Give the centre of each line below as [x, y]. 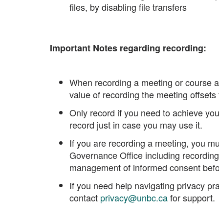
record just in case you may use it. [136, 125]
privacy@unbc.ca [134, 197]
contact [84, 197]
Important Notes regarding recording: [128, 48]
